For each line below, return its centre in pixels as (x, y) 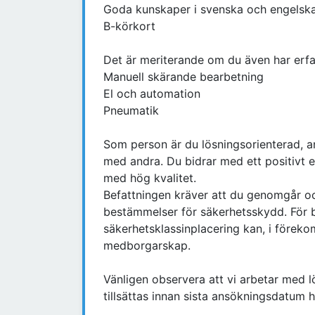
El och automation (152, 94)
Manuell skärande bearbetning (184, 77)
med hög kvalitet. (150, 178)
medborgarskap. (147, 246)
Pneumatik (131, 111)
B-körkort (129, 26)
